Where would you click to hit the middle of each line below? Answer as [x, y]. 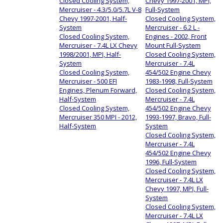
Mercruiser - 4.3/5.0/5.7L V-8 [100, 9]
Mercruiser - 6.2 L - [172, 27]
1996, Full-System [171, 162]
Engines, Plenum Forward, [98, 90]
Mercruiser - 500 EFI [88, 81]
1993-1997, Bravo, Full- [178, 117]
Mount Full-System [173, 45]
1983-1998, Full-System [179, 81]
